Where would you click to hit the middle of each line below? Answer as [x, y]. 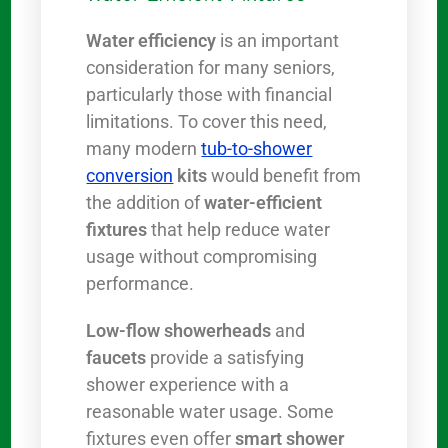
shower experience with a [188, 385]
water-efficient [263, 203]
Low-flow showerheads [179, 331]
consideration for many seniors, [211, 68]
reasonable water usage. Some [210, 412]
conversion [130, 176]
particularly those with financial [209, 95]
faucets [116, 358]
